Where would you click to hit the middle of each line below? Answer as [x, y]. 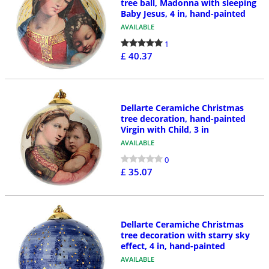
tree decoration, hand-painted [183, 119]
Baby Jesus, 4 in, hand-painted [183, 13]
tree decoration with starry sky [185, 235]
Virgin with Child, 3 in [165, 130]
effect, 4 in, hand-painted [173, 246]
